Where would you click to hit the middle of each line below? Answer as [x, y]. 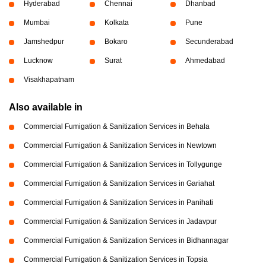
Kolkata [116, 22]
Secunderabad [209, 41]
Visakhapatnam [49, 79]
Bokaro [116, 41]
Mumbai [37, 22]
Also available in [46, 107]
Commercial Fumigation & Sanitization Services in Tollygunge [123, 164]
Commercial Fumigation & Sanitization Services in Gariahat [119, 183]
